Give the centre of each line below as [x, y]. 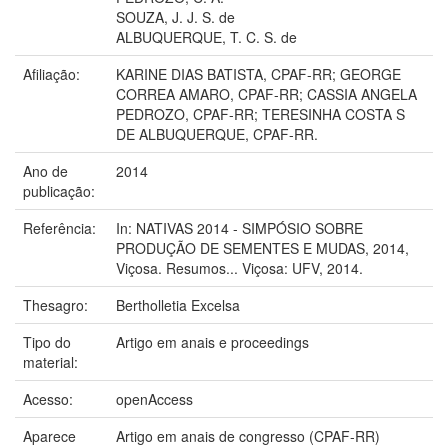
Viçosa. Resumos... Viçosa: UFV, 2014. [239, 267]
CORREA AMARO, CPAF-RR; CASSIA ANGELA [266, 93]
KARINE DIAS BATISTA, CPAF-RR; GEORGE [258, 73]
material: [52, 361]
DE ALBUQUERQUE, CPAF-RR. [217, 133]
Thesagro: [57, 304]
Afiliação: [53, 73]
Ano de [45, 170]
